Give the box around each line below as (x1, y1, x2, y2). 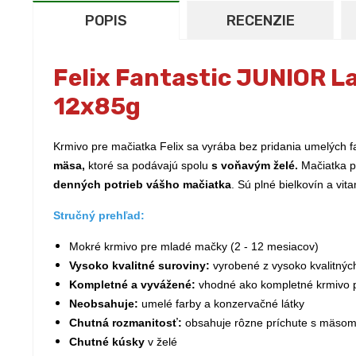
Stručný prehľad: (53, 209, 145, 222)
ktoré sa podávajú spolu (85, 159, 211, 172)
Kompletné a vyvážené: (69, 278, 195, 291)
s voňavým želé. (211, 159, 298, 172)
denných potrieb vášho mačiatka (53, 178, 231, 191)
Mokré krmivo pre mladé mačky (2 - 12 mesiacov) (69, 240, 319, 253)
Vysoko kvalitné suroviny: (69, 259, 213, 272)
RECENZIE (226, 12, 295, 29)
